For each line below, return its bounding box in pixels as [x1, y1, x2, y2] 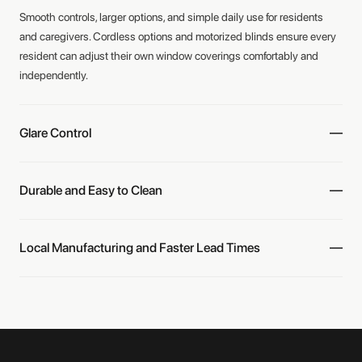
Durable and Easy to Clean [19, 183, 162, 198]
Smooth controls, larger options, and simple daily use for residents [19, 11, 323, 23]
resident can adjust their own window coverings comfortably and [19, 49, 318, 62]
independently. [19, 69, 88, 82]
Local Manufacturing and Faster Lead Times [19, 240, 260, 255]
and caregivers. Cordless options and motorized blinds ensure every [19, 30, 336, 43]
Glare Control [19, 125, 91, 141]
